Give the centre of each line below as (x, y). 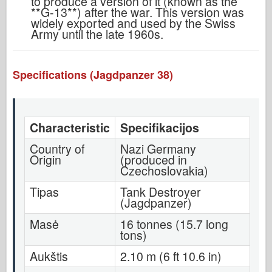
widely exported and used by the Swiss (133, 23)
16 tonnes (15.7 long (174, 224)
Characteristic (70, 127)
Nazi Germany (158, 148)
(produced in (154, 159)
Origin (46, 159)
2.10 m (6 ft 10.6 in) (171, 256)
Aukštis (49, 256)
